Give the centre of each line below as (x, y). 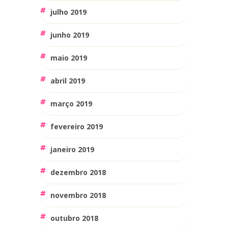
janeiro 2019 (72, 149)
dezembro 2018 (78, 172)
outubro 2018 (74, 218)
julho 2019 (68, 12)
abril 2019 (68, 80)
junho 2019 (70, 35)
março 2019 (71, 103)
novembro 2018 (78, 195)
